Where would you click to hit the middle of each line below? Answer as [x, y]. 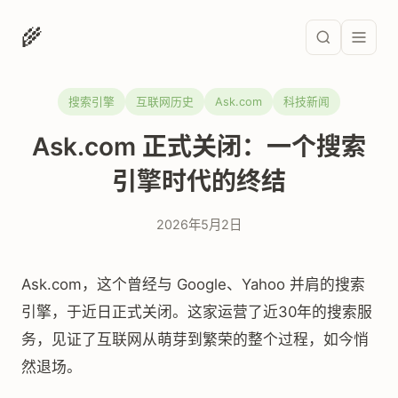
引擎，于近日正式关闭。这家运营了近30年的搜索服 [197, 312]
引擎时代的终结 [199, 181]
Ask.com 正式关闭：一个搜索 [199, 147]
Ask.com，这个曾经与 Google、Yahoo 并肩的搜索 [193, 284]
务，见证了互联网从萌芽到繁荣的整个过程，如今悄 [195, 339]
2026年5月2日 [199, 224]
